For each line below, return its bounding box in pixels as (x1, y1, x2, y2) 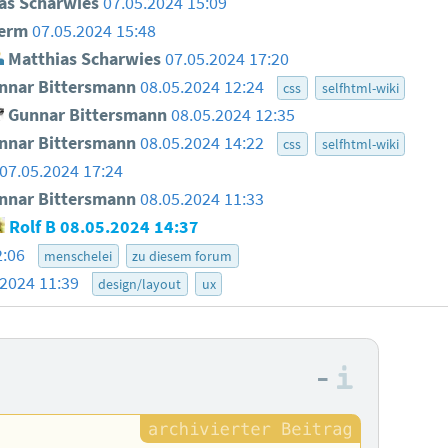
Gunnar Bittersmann (3, 104, 167, 127)
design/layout (98, 275, 182, 294)
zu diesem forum (132, 247, 233, 266)
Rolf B (5, 216, 57, 239)
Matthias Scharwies (3, 48, 161, 71)
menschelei (44, 247, 113, 266)
